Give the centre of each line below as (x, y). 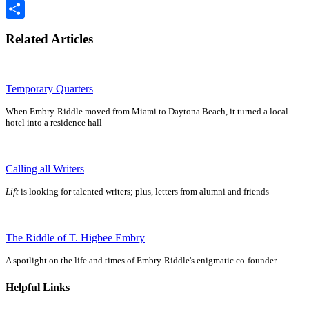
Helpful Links (38, 287)
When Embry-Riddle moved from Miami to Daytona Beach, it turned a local (147, 112)
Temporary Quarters (49, 89)
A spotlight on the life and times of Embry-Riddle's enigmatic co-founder (141, 261)
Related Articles (49, 39)
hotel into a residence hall (54, 123)
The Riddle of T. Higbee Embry (75, 238)
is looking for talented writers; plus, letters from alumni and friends (144, 192)
